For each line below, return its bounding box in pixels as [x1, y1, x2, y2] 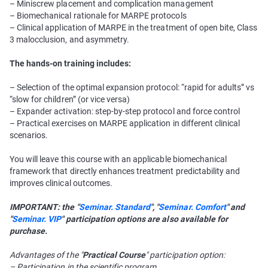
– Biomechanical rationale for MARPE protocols [10, 11, 187, 20]
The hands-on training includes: [10, 59, 132, 68]
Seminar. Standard [78, 202, 151, 212]
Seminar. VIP [12, 214, 62, 224]
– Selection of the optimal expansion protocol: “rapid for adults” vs [10, 83, 255, 92]
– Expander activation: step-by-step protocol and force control [10, 106, 240, 116]
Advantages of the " [10, 250, 83, 260]
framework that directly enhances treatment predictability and [10, 166, 240, 176]
